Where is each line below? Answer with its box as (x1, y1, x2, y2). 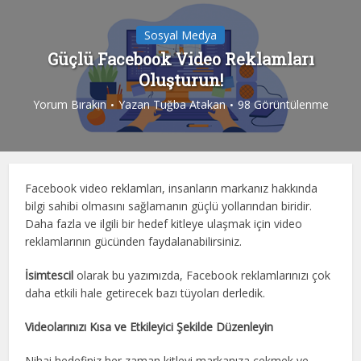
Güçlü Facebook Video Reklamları (47, 48, 314, 69)
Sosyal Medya (144, 27, 217, 43)
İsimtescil (25, 267, 74, 283)
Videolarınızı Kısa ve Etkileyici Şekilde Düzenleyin (25, 318, 274, 334)
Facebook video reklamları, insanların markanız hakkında (25, 180, 318, 196)
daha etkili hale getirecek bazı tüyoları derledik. (25, 284, 266, 301)
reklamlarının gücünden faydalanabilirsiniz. (25, 233, 243, 249)
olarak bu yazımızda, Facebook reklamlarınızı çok (73, 267, 331, 283)
